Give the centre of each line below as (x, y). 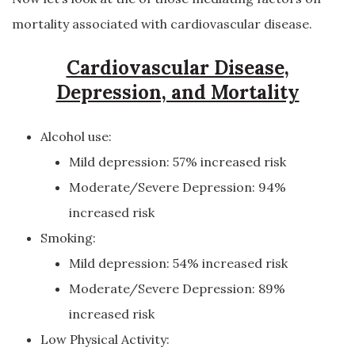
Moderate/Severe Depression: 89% (177, 288)
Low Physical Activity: (105, 339)
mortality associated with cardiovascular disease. (162, 24)
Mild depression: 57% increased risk (177, 162)
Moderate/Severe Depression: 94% (177, 187)
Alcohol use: (76, 136)
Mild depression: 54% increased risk (178, 263)
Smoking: (68, 238)
